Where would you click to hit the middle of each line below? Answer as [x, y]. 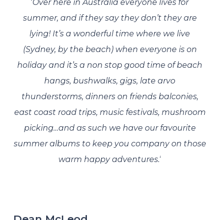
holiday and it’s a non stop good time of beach [110, 65]
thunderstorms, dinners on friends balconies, [110, 96]
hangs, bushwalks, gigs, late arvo [110, 81]
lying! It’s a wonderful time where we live [110, 34]
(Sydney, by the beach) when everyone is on [110, 49]
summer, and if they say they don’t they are [110, 18]
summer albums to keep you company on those [110, 144]
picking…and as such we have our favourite [110, 128]
